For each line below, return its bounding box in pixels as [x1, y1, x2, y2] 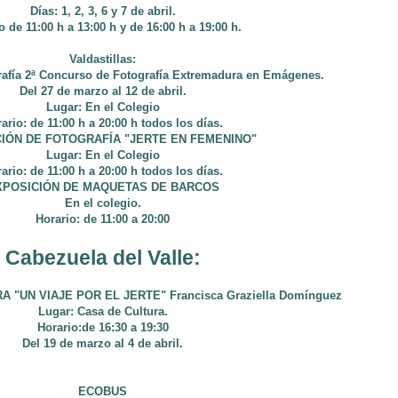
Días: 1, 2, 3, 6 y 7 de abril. [29, 4, 176, 18]
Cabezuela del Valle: [4, 246, 201, 269]
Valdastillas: [69, 52, 136, 66]
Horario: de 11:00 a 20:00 [36, 212, 170, 226]
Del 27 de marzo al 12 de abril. [19, 84, 187, 98]
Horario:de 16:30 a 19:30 [36, 321, 169, 334]
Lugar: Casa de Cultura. [37, 305, 168, 318]
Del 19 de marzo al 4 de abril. [22, 337, 183, 350]
